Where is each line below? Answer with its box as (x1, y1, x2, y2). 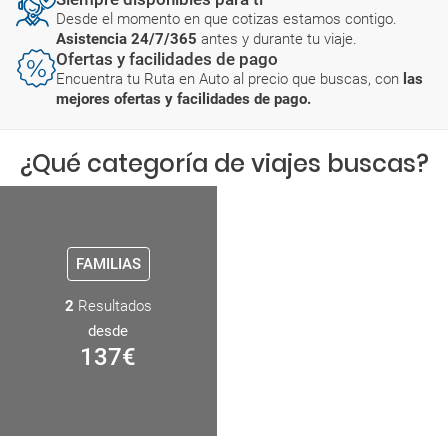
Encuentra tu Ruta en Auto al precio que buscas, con (56, 69, 403, 88)
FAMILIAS (75, 254, 141, 273)
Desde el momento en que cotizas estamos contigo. (56, 9, 397, 28)
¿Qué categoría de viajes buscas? (19, 146, 429, 180)
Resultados (73, 296, 152, 315)
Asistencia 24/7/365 (56, 29, 201, 48)
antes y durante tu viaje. (201, 29, 357, 48)
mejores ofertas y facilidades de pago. (56, 89, 311, 108)
